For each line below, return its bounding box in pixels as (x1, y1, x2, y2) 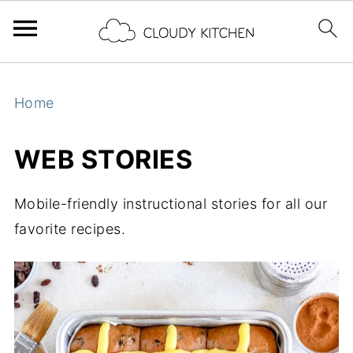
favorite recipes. (13, 221, 126, 237)
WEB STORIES (13, 144, 193, 175)
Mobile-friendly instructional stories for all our (13, 195, 328, 212)
